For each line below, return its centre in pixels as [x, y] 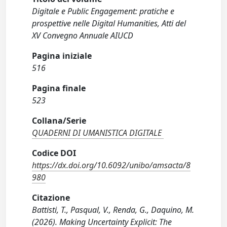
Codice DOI [54, 153]
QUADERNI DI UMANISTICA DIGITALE [97, 133]
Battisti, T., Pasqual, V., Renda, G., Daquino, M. [113, 210]
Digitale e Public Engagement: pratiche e [103, 11]
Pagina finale [59, 88]
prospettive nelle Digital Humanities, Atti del [109, 23]
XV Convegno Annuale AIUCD [83, 35]
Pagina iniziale [62, 55]
